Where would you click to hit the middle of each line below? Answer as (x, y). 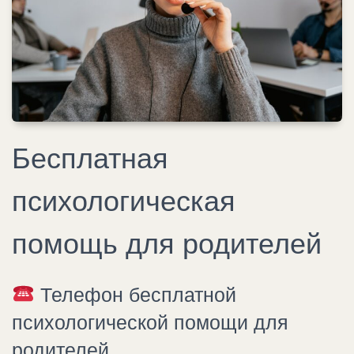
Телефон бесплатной (135, 294)
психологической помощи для (150, 322)
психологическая (124, 201)
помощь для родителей (167, 243)
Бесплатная (90, 158)
